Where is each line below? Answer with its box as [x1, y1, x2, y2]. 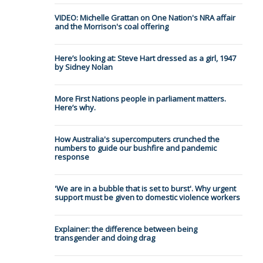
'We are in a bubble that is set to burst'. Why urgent [54, 183, 236, 194]
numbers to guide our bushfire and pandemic [54, 143, 217, 154]
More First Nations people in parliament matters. [54, 93, 226, 104]
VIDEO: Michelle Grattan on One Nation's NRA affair [54, 12, 235, 23]
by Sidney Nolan [54, 62, 113, 73]
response [54, 151, 89, 163]
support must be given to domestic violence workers [54, 192, 240, 203]
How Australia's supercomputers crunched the [54, 134, 220, 145]
